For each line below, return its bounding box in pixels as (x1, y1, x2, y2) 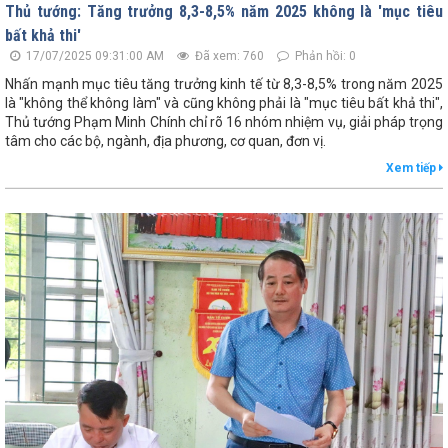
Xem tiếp (386, 160, 439, 175)
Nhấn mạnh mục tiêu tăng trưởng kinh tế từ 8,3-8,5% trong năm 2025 (5, 75, 443, 92)
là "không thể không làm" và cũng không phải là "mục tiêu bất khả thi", (5, 94, 443, 111)
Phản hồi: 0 (292, 48, 356, 63)
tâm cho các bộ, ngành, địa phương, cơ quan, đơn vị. (5, 132, 326, 149)
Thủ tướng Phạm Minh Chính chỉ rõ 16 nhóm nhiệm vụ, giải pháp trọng (5, 113, 443, 130)
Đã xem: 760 (192, 48, 264, 63)
